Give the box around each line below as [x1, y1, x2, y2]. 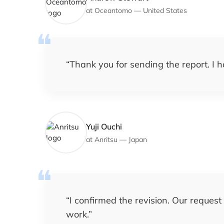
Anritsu [94, 134, 117, 144]
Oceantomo [94, 5, 132, 15]
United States [143, 5, 187, 15]
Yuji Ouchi [86, 121, 122, 131]
